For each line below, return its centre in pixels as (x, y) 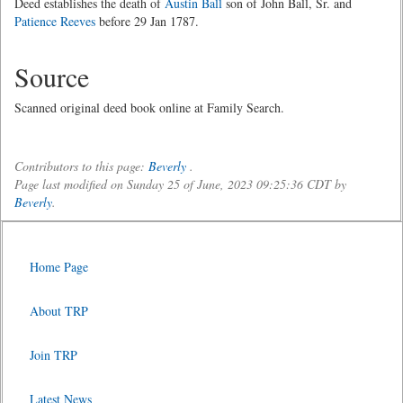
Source (52, 76)
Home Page (59, 267)
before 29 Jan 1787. (147, 21)
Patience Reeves (55, 21)
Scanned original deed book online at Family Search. (149, 107)
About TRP (59, 311)
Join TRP (54, 355)
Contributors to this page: (81, 166)
